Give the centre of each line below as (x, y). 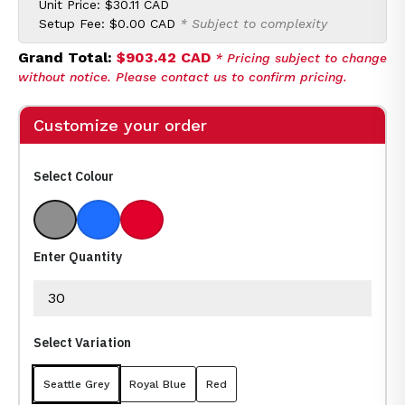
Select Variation (82, 343)
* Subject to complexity (254, 24)
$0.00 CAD (142, 24)
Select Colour (74, 176)
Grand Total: (67, 57)
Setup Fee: (74, 24)
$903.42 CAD (164, 57)
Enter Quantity (78, 257)
